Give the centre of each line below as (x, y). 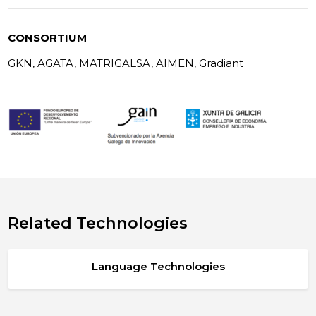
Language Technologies (158, 267)
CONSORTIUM (48, 37)
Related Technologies (98, 223)
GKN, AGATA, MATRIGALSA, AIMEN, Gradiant (126, 63)
